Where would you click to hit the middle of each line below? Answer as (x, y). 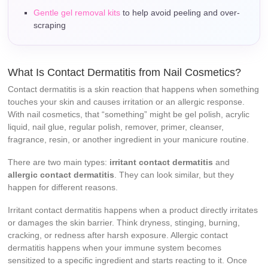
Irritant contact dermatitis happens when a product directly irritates (133, 210)
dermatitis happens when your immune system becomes (115, 248)
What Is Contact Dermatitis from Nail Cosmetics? (125, 73)
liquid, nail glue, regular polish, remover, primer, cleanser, (116, 127)
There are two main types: (59, 162)
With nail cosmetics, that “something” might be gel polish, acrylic (129, 115)
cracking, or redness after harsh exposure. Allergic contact (118, 235)
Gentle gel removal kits (77, 13)
